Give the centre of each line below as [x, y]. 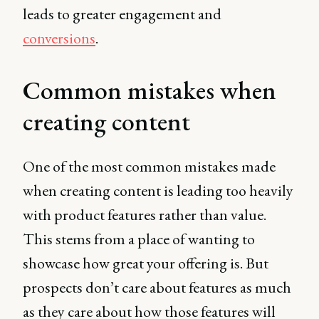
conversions [59, 38]
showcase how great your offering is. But [146, 263]
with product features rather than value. [145, 215]
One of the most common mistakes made [149, 166]
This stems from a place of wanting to [139, 239]
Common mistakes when [150, 90]
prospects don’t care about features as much [157, 287]
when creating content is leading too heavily [158, 190]
